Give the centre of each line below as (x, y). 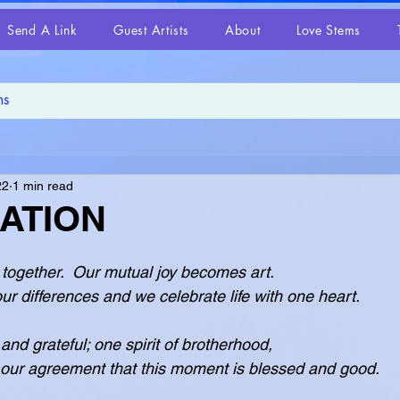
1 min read (43, 185)
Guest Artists (151, 29)
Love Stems (328, 29)
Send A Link (42, 29)
